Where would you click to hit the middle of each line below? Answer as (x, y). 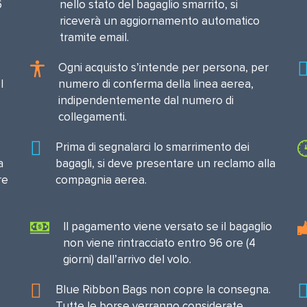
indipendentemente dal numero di (146, 100)
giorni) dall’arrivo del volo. (127, 259)
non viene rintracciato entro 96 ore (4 (159, 243)
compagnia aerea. (101, 180)
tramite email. (94, 37)
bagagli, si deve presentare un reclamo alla (165, 163)
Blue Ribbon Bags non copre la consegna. (163, 290)
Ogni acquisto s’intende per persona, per (163, 67)
